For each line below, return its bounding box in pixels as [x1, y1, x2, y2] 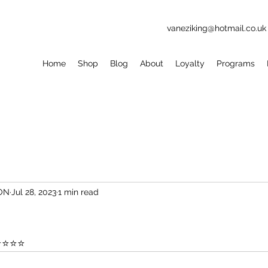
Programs [217, 59, 255, 69]
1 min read [58, 187, 99, 197]
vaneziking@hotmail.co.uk [167, 23, 266, 33]
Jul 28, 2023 [11, 187, 56, 197]
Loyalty [175, 59, 205, 69]
